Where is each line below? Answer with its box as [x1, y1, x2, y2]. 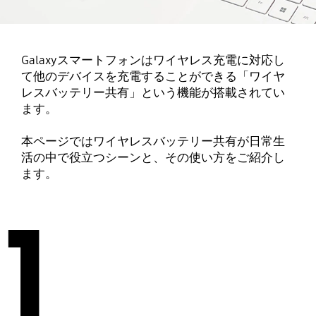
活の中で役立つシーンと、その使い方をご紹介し [20, 150, 285, 165]
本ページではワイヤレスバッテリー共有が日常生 [20, 133, 285, 149]
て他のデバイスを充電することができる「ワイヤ [20, 68, 285, 84]
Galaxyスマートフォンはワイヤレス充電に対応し [20, 52, 285, 68]
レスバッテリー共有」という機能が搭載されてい [20, 85, 285, 100]
